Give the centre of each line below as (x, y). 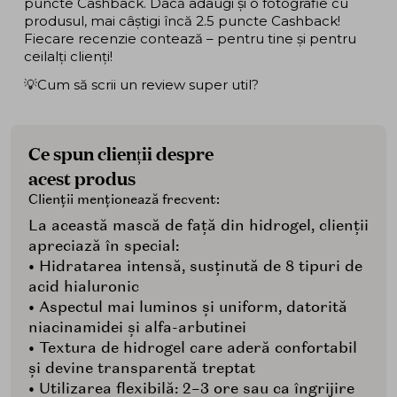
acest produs (82, 178)
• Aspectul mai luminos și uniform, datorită (188, 307)
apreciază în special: (104, 246)
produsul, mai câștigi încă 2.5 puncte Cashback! (182, 21)
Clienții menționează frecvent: (124, 200)
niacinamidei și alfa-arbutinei (137, 327)
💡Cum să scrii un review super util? (141, 84)
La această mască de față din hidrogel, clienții (198, 226)
